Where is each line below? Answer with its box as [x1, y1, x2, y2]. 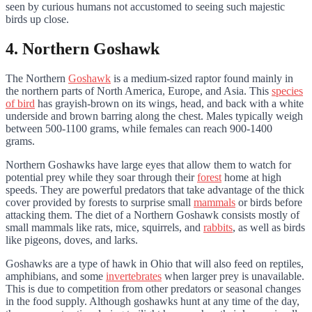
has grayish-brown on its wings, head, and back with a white [35, 97, 304, 110]
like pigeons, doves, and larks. [6, 234, 141, 247]
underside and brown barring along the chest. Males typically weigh [6, 110, 303, 123]
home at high [221, 171, 281, 184]
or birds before [235, 196, 302, 209]
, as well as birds [233, 221, 305, 234]
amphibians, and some [6, 270, 106, 283]
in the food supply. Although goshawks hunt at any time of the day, [6, 295, 299, 308]
